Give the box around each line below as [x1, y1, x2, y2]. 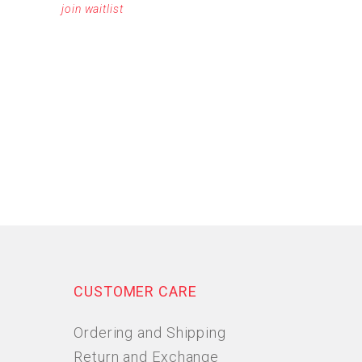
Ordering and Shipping [74, 324, 226, 341]
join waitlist [61, 2, 124, 15]
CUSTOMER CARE [74, 283, 197, 300]
